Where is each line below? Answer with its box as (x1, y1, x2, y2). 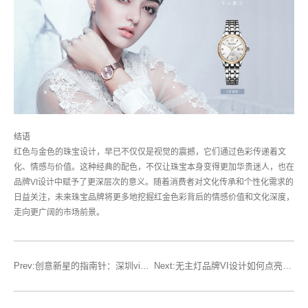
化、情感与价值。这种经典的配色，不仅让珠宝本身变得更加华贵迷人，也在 (14, 162, 294, 173)
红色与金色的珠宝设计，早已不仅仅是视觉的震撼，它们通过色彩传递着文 (14, 147, 286, 157)
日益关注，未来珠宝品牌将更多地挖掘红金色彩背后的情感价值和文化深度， (14, 192, 294, 203)
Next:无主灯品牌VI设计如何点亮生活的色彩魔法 (283, 261, 291, 272)
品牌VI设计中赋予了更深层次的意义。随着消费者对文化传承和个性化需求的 (14, 177, 294, 188)
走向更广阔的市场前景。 (14, 208, 104, 218)
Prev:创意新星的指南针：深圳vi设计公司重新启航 (140, 261, 149, 272)
